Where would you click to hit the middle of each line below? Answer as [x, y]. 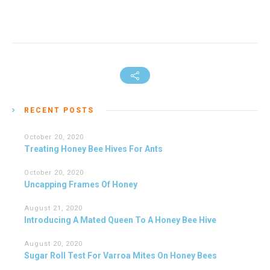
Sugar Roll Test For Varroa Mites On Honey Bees [121, 256]
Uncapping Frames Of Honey [81, 184]
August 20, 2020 [53, 244]
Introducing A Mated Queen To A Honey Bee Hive [120, 220]
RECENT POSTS [59, 110]
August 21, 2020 [53, 208]
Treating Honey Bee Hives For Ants [93, 149]
